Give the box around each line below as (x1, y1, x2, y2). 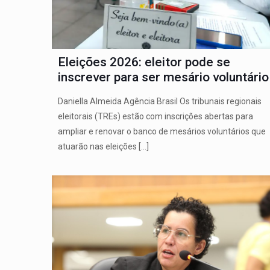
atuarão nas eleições (57, 142, 137, 152)
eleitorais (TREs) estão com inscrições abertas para (57, 111, 253, 122)
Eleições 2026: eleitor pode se (57, 55, 230, 70)
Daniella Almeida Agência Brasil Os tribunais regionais (57, 96, 262, 107)
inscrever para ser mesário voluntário (57, 70, 269, 85)
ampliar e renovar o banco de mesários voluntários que (57, 127, 266, 137)
